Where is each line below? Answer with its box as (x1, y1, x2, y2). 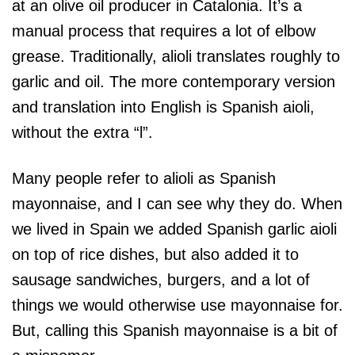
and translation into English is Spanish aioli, (12, 98, 315, 116)
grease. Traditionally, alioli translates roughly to (12, 48, 340, 65)
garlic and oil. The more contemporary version (12, 73, 335, 90)
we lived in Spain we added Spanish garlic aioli (12, 220, 337, 238)
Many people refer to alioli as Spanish (12, 170, 276, 187)
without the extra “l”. (12, 124, 153, 141)
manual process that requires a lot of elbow (12, 22, 315, 40)
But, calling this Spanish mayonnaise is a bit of (12, 322, 338, 339)
